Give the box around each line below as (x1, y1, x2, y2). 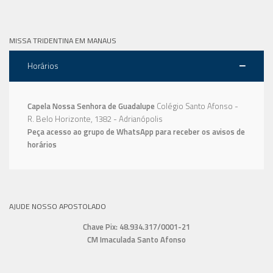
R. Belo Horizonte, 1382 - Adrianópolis (27, 112, 163, 125)
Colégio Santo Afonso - (157, 99, 238, 112)
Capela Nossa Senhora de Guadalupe (27, 99, 155, 112)
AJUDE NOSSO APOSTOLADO (9, 200, 106, 212)
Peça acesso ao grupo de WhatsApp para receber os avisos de (27, 125, 245, 138)
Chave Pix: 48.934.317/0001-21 (83, 220, 190, 233)
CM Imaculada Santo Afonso (87, 233, 186, 246)
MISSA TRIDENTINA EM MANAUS (9, 34, 116, 46)
